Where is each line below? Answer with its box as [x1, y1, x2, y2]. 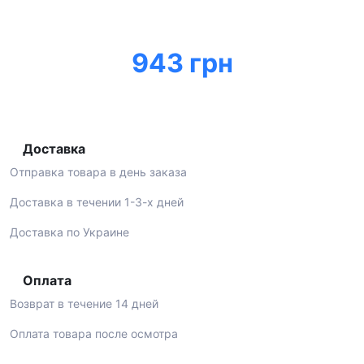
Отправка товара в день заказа [10, 165, 187, 179]
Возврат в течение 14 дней [10, 297, 158, 310]
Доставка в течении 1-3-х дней [10, 195, 184, 209]
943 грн [131, 47, 233, 79]
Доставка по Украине [10, 225, 129, 239]
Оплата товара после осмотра [10, 327, 178, 340]
